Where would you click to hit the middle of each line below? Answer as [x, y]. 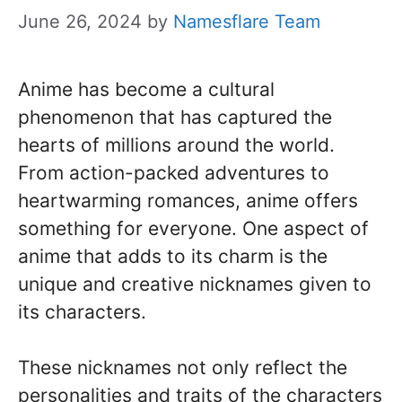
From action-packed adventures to [174, 172]
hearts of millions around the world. [176, 144]
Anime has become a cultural [146, 89]
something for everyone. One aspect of [193, 228]
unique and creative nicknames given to [195, 284]
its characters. [82, 311]
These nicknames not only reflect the [183, 367]
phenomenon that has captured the [175, 117]
